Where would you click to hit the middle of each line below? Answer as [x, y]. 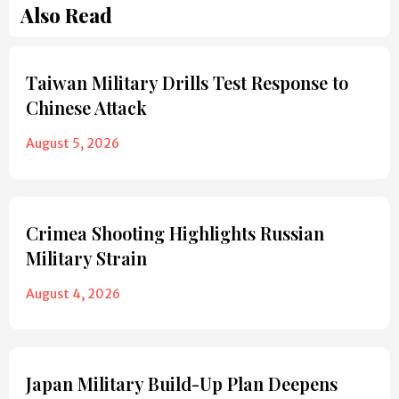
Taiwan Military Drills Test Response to [187, 83]
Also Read [66, 16]
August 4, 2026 [73, 294]
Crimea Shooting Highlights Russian [175, 233]
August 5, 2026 [73, 144]
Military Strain [86, 258]
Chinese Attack [86, 108]
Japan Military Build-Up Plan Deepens [182, 384]
